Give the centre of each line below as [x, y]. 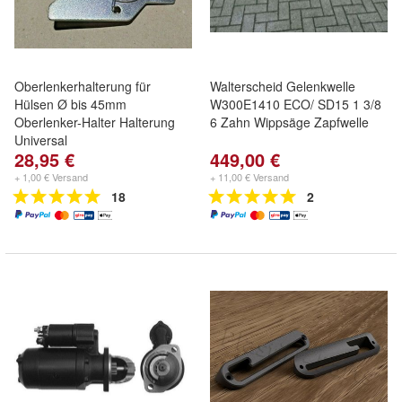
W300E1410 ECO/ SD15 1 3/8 [296, 104]
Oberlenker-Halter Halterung [95, 122]
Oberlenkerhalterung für [83, 86]
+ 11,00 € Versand [249, 177]
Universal [41, 140]
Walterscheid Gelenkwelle [283, 86]
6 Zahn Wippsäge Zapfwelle [289, 122]
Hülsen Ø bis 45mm [70, 104]
